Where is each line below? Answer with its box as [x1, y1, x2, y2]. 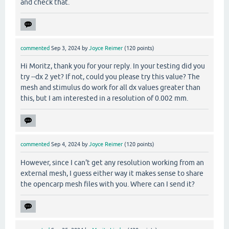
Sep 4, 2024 [51, 141, 80, 148]
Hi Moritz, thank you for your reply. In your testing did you [20, 62, 205, 71]
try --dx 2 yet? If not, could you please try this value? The [20, 73, 200, 81]
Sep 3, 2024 [51, 45, 80, 52]
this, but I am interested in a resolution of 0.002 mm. [20, 94, 188, 103]
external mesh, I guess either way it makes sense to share [20, 169, 203, 177]
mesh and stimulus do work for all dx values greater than [20, 83, 200, 92]
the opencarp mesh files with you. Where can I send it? [20, 179, 195, 188]
